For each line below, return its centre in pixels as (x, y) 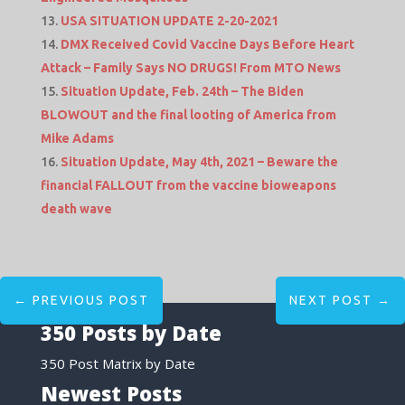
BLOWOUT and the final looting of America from (188, 115)
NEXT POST (331, 300)
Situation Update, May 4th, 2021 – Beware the (199, 162)
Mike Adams (77, 139)
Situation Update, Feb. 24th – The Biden (182, 92)
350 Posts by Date (131, 333)
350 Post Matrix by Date (118, 364)
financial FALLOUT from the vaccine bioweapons (188, 186)
